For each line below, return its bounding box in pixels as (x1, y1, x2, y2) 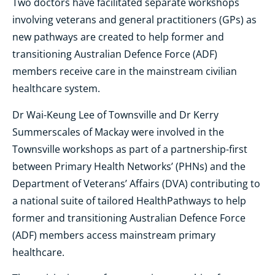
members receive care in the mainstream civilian (12, 64, 237, 79)
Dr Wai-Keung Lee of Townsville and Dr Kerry (12, 107, 219, 122)
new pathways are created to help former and (12, 30, 224, 44)
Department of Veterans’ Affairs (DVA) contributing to (12, 176, 260, 190)
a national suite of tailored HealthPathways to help (12, 193, 246, 207)
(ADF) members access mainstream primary (12, 228, 215, 242)
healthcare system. (12, 82, 100, 96)
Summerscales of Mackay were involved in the (12, 125, 224, 139)
